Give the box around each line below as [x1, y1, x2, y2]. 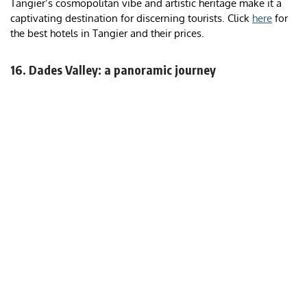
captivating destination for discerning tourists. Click [10, 12, 252, 25]
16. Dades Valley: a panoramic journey [10, 62, 216, 78]
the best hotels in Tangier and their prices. [10, 27, 204, 40]
